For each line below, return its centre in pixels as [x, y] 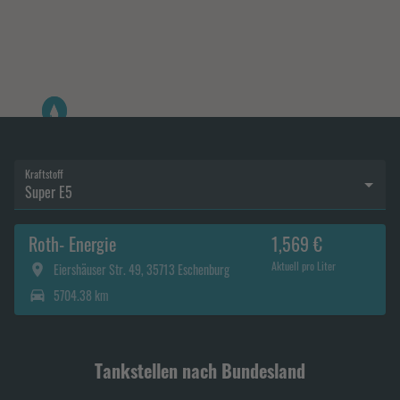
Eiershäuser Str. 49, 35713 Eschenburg [142, 269]
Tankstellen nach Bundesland [200, 371]
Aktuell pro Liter [303, 266]
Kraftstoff [44, 174]
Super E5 [49, 192]
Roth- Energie [72, 244]
